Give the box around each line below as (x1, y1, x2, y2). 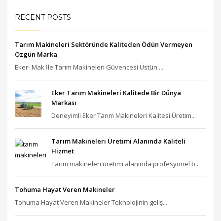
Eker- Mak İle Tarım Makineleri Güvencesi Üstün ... (15, 63, 163, 72)
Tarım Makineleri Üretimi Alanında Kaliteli (51, 137, 185, 146)
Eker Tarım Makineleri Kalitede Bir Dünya (51, 88, 181, 98)
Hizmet (51, 147, 74, 156)
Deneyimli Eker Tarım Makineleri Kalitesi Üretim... (51, 111, 196, 120)
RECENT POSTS (15, 13, 71, 22)
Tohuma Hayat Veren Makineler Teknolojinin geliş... (15, 198, 167, 207)
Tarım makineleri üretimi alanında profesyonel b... (51, 159, 200, 169)
